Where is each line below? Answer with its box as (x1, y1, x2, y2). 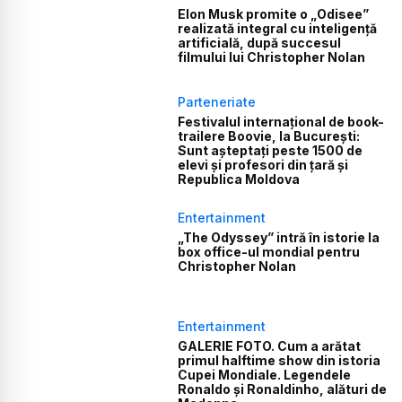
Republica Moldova (178, 171, 301, 188)
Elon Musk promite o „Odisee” (178, 5, 370, 22)
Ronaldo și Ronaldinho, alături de (178, 380, 388, 397)
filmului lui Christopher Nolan (178, 48, 366, 65)
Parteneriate (178, 94, 257, 110)
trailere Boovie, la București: (178, 128, 361, 144)
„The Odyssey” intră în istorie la (178, 230, 380, 246)
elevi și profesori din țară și (178, 157, 349, 173)
